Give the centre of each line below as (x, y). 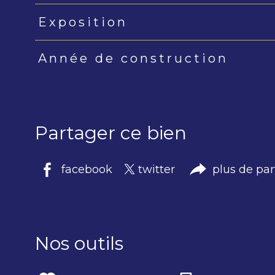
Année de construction (133, 58)
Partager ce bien (111, 133)
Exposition (83, 22)
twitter (156, 169)
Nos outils (79, 244)
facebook (87, 169)
